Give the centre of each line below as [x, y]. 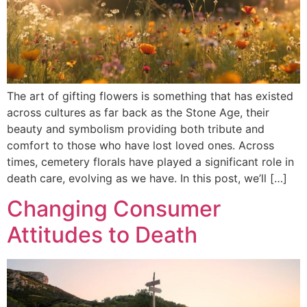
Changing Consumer [114, 209]
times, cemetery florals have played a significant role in [150, 161]
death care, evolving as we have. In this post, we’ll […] [147, 178]
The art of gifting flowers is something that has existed [150, 96]
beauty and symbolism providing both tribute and [136, 128]
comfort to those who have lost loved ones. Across [140, 145]
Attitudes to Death [102, 235]
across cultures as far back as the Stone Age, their [138, 112]
